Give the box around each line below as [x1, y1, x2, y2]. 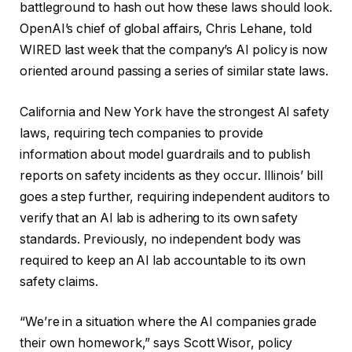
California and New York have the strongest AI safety [20, 104, 329, 119]
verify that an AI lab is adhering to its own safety [20, 210, 298, 225]
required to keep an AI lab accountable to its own [20, 252, 306, 268]
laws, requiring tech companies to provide [20, 125, 263, 141]
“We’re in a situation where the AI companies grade [20, 314, 317, 330]
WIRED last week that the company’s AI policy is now [20, 42, 328, 58]
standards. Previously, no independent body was [20, 231, 302, 247]
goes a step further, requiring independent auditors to [20, 189, 330, 204]
